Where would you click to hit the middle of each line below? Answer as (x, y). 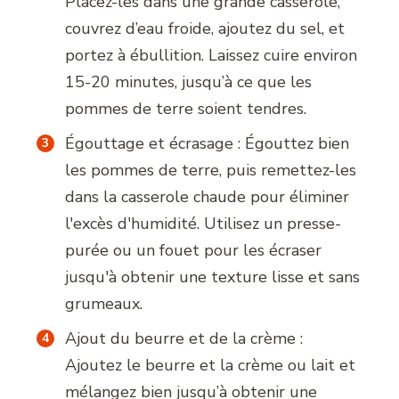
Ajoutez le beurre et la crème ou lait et (211, 366)
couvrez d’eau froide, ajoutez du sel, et (205, 29)
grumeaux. (104, 304)
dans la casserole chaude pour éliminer (208, 197)
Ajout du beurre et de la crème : (184, 339)
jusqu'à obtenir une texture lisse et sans (213, 277)
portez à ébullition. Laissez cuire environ (212, 56)
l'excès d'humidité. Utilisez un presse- (204, 224)
